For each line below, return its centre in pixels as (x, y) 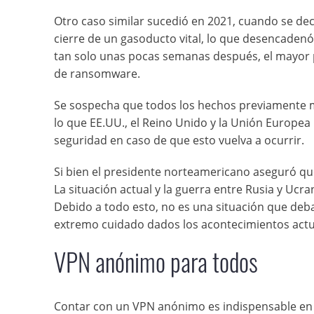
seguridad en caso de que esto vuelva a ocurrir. (179, 140)
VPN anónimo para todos (156, 261)
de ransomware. (97, 74)
